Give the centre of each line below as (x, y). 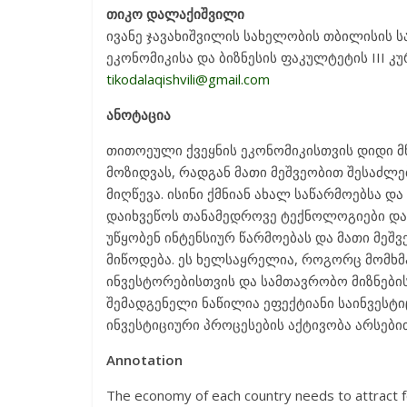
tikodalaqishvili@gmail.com (188, 79)
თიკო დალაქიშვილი (175, 14)
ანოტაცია (139, 114)
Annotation (144, 360)
